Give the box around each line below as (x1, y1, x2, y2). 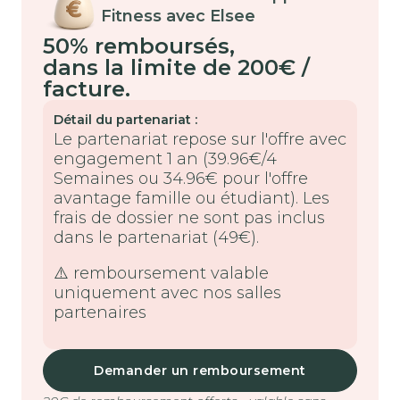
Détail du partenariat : (54, 112, 197, 129)
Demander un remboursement (94, 362, 306, 379)
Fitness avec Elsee (101, 6, 256, 27)
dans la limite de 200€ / (43, 54, 310, 81)
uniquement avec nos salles (54, 283, 281, 304)
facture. (43, 76, 130, 103)
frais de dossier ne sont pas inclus (54, 208, 325, 229)
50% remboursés (43, 33, 229, 60)
